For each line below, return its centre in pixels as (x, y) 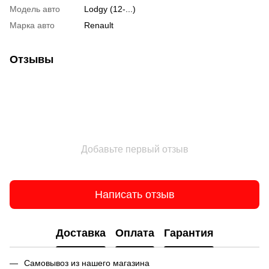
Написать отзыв (134, 194)
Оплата (134, 233)
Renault (99, 26)
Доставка (80, 233)
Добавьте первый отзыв (134, 150)
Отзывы (32, 60)
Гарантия (189, 233)
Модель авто (35, 9)
